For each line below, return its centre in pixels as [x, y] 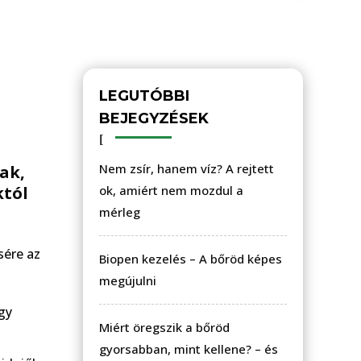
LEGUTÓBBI [144, 95]
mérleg [120, 212]
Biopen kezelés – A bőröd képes [191, 258]
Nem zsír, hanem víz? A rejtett [187, 168]
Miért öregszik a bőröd [164, 327]
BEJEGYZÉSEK [154, 118]
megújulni [128, 280]
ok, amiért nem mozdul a [171, 190]
